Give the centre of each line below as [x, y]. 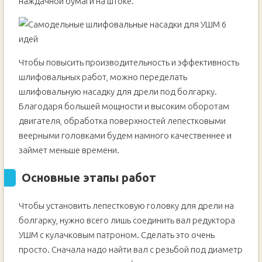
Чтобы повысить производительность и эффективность [129, 62]
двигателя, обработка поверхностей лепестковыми [122, 121]
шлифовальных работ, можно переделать [103, 77]
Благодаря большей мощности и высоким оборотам [124, 106]
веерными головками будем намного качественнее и [125, 135]
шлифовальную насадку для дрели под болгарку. [118, 92]
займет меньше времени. [69, 150]
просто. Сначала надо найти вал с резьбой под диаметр [130, 249]
